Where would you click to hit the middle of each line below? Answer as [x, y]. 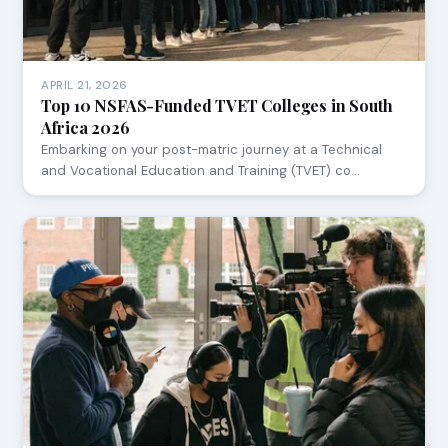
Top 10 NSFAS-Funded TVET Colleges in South [217, 106]
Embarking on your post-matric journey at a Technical [212, 150]
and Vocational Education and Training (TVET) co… [201, 171]
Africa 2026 [85, 128]
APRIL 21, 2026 [84, 86]
